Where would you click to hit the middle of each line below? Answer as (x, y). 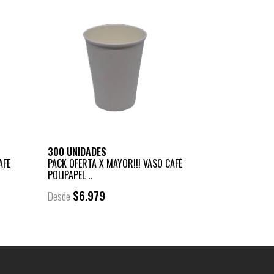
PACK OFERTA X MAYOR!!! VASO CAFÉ (115, 163)
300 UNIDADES (77, 151)
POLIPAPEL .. (69, 175)
